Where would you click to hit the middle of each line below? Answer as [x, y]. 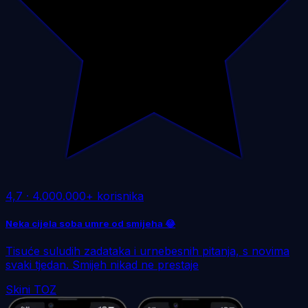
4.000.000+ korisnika [88, 196]
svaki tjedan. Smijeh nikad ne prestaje [102, 264]
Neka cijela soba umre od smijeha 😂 [90, 223]
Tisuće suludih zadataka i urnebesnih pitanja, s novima [147, 251]
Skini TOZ [31, 289]
